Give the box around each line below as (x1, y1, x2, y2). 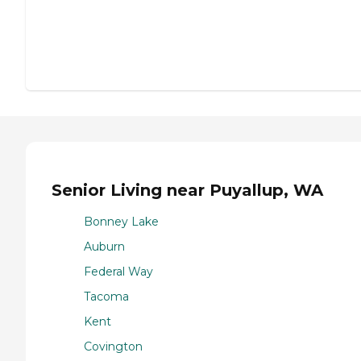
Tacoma (84, 288, 129, 304)
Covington (84, 338, 143, 354)
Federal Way (84, 263, 153, 279)
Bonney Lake (84, 214, 159, 229)
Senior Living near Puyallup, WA (52, 180, 323, 201)
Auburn (84, 239, 125, 254)
